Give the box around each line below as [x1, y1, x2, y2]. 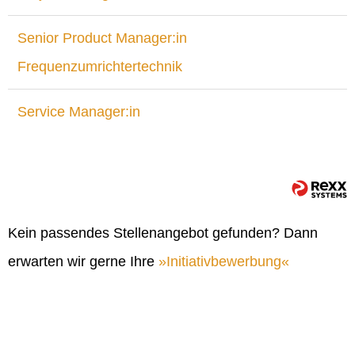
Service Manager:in [17, 104, 140, 120]
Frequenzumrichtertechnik [17, 59, 182, 74]
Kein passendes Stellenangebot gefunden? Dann [8, 224, 318, 241]
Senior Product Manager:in [17, 30, 187, 46]
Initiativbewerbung [166, 253, 281, 269]
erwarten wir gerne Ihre [8, 253, 158, 269]
